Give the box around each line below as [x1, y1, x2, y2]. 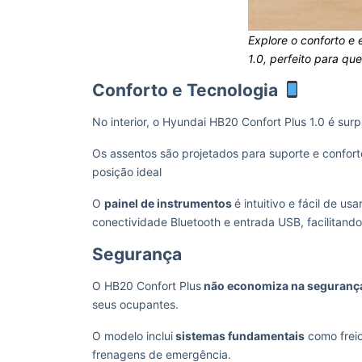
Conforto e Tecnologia [92, 80, 278, 100]
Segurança [92, 244, 182, 264]
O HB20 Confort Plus [92, 279, 201, 293]
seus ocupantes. [92, 297, 182, 311]
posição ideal [92, 165, 162, 179]
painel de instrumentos [104, 196, 234, 210]
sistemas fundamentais [173, 329, 305, 343]
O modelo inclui [92, 329, 173, 343]
